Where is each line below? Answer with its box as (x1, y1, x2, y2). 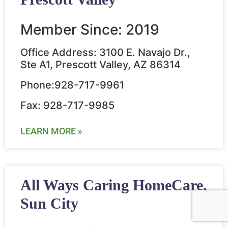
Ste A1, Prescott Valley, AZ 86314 (20, 59, 181, 71)
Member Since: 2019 (20, 21, 159, 39)
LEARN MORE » (20, 126, 82, 137)
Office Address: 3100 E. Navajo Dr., (20, 46, 190, 59)
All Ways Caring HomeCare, (20, 177, 207, 194)
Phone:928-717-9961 (20, 79, 124, 92)
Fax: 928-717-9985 (20, 99, 115, 112)
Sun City (20, 195, 78, 212)
